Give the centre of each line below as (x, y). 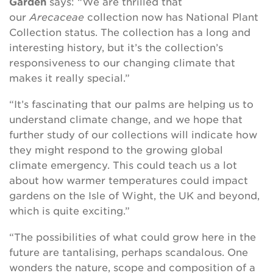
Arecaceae (58, 17)
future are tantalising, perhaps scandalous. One (129, 252)
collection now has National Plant (173, 17)
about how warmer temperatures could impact (129, 180)
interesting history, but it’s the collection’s (116, 47)
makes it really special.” (71, 78)
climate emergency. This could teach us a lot (123, 165)
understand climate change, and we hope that (126, 119)
